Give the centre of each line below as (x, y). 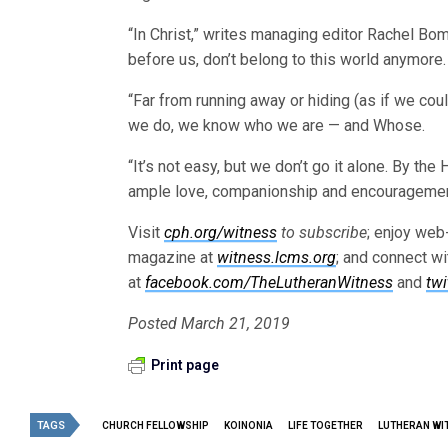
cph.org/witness (221, 232)
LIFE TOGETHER (325, 425)
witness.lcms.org (277, 257)
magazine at (173, 257)
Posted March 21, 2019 (209, 323)
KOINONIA (248, 425)
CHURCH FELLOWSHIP (155, 425)
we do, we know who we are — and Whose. (277, 125)
